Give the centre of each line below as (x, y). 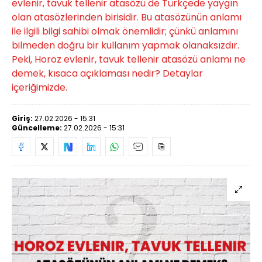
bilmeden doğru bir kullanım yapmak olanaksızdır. (125, 45)
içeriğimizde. (39, 87)
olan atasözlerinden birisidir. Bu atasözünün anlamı (127, 17)
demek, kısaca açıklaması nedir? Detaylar (107, 73)
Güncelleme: (38, 128)
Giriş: (23, 118)
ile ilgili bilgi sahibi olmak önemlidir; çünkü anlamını (125, 31)
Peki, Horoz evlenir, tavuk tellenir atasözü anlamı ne (129, 59)
